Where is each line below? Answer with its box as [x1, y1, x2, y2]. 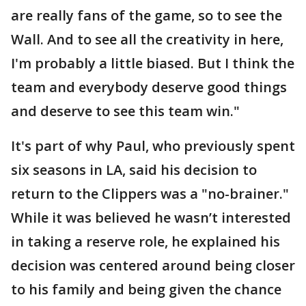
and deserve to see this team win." [11, 102, 240, 120]
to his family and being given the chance [11, 280, 281, 298]
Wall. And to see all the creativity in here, [11, 30, 283, 48]
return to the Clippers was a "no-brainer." [11, 184, 289, 203]
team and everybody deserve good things [11, 78, 287, 96]
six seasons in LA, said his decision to [11, 161, 257, 179]
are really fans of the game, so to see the [11, 6, 282, 25]
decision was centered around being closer [11, 256, 295, 275]
